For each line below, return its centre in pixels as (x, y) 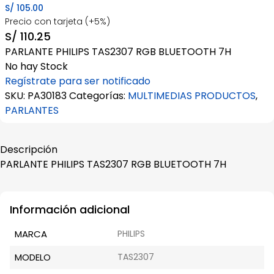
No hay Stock (36, 66)
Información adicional (70, 209)
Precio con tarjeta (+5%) (57, 21)
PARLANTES (32, 110)
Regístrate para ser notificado (78, 81)
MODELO (33, 257)
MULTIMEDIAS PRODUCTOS (192, 96)
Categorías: (98, 96)
